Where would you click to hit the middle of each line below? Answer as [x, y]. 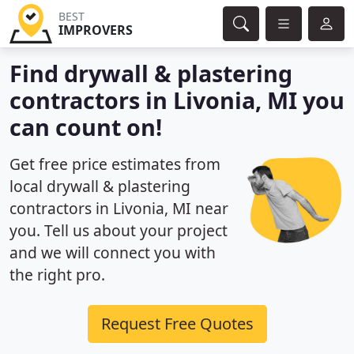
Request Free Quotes [177, 324]
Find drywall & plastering [151, 73]
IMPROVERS [95, 30]
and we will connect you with [113, 252]
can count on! [86, 127]
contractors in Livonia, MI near [119, 208]
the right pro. [57, 275]
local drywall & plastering [100, 186]
